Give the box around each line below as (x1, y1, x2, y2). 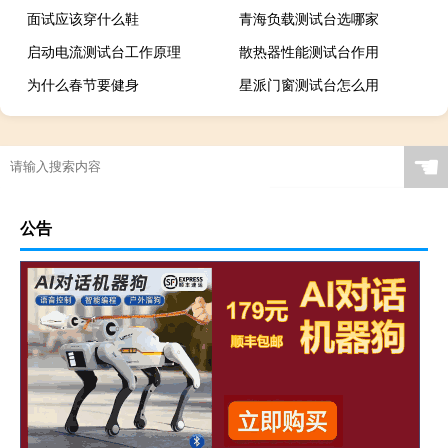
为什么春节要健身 (27, 74, 139, 95)
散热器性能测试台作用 (239, 41, 380, 62)
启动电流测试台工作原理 (27, 41, 181, 62)
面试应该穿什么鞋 (27, 8, 139, 29)
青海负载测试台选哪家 (239, 8, 380, 29)
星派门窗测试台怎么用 (239, 74, 380, 95)
